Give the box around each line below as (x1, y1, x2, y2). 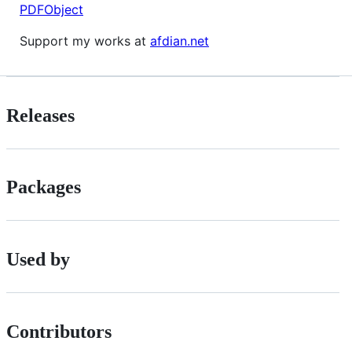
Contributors (6, 321, 112, 343)
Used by (6, 249, 70, 270)
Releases (6, 104, 75, 126)
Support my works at (20, 32, 150, 49)
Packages (6, 177, 81, 198)
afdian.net (150, 32, 209, 49)
